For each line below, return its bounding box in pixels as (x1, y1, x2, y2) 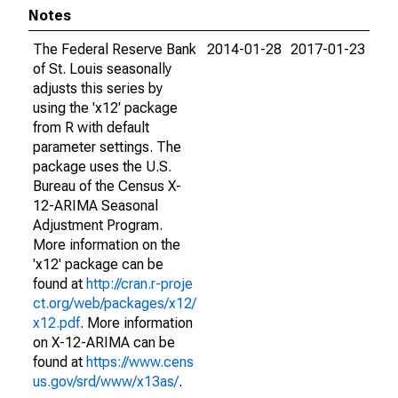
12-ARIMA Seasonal (33, 197, 158, 214)
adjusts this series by (33, 80, 163, 97)
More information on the (33, 236, 180, 253)
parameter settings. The (33, 139, 181, 155)
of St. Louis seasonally (33, 60, 171, 77)
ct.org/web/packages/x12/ (33, 295, 196, 312)
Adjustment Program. (33, 217, 163, 234)
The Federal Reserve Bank (33, 41, 196, 58)
